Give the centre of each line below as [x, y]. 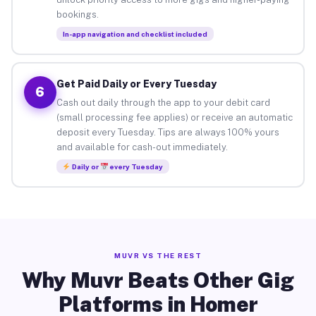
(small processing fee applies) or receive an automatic [174, 117]
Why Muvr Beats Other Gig [158, 280]
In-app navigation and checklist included [135, 34]
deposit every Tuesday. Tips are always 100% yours [168, 132]
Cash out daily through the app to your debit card [163, 102]
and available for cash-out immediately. [142, 147]
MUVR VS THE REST [158, 255]
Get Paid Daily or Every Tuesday [136, 84]
